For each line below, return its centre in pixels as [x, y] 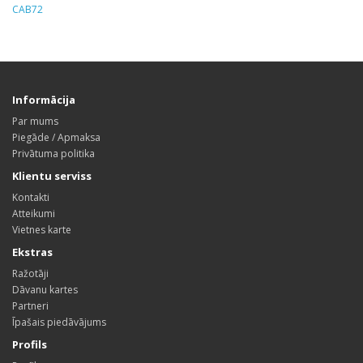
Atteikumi [34, 214]
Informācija [44, 100]
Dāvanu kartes [45, 290]
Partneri [30, 306]
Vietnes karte [42, 230]
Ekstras [32, 252]
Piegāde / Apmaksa [56, 137]
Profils [30, 344]
